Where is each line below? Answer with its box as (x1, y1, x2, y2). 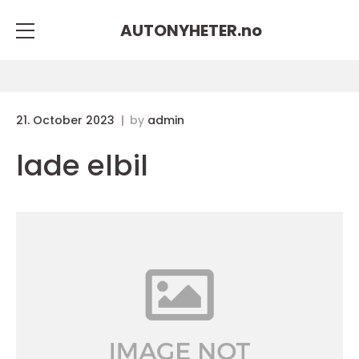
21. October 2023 (16, 112, 118, 128)
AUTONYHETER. (119, 18, 241, 42)
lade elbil (16, 145, 148, 186)
